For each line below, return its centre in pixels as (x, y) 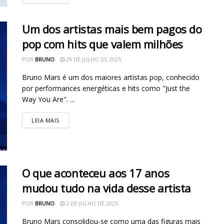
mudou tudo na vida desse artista (106, 188)
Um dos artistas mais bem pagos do (112, 29)
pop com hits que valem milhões (102, 44)
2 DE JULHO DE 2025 (91, 203)
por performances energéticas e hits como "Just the (106, 88)
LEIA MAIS (45, 120)
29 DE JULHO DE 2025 (93, 59)
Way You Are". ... (48, 99)
